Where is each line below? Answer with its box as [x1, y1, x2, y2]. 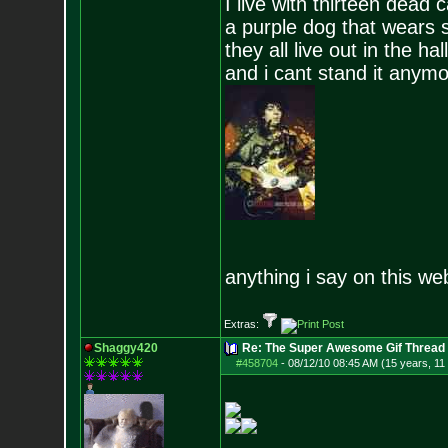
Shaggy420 [93, 341, 158, 355]
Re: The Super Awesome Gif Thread [241, 341, 445, 355]
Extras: [223, 318, 262, 330]
